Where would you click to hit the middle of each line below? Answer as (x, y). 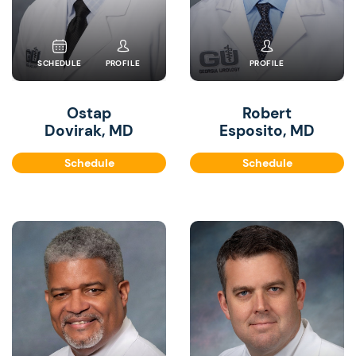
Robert (267, 113)
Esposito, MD (267, 131)
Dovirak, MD (89, 131)
